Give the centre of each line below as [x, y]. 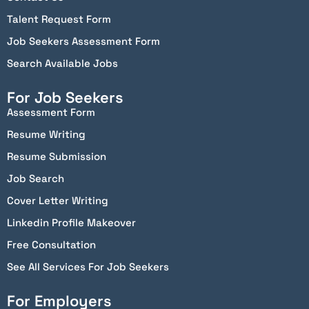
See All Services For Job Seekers [88, 266]
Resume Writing [46, 134]
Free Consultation [51, 244]
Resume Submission [57, 156]
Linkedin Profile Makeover [71, 222]
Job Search [36, 178]
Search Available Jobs [62, 63]
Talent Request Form [59, 19]
